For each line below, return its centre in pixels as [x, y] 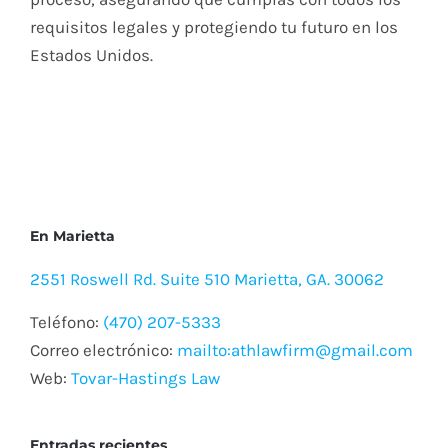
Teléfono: [66, 321]
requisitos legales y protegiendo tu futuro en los [214, 26]
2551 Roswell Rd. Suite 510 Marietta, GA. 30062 [207, 278]
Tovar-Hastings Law [145, 377]
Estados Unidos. [91, 54]
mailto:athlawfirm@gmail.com [295, 349]
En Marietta [72, 235]
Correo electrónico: [103, 349]
